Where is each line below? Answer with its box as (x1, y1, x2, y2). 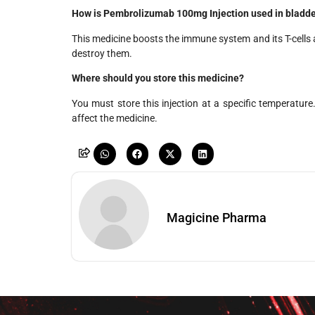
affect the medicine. (72, 112, 157, 124)
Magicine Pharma (167, 210, 266, 225)
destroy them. (72, 47, 132, 59)
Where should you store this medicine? (72, 72, 244, 84)
